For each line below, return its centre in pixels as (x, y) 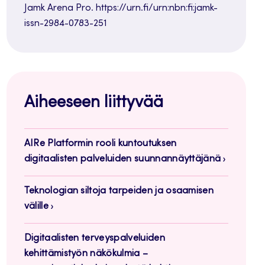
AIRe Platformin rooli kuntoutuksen (100, 144)
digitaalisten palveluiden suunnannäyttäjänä (122, 159)
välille (36, 207)
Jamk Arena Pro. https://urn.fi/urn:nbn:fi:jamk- (121, 9)
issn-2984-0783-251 (65, 24)
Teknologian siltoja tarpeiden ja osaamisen (119, 191)
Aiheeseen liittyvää (93, 104)
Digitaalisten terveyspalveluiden (94, 239)
